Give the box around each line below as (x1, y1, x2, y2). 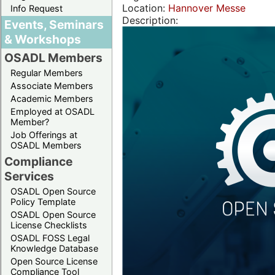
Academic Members (10, 93, 93, 104)
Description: (122, 14, 181, 27)
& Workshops (4, 31, 81, 47)
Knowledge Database (10, 242, 98, 254)
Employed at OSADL (10, 106, 95, 117)
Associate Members (10, 80, 93, 91)
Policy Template (10, 196, 76, 207)
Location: (122, 2, 168, 15)
